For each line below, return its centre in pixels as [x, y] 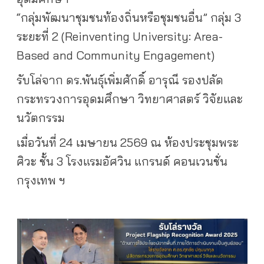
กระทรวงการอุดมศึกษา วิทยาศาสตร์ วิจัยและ [129, 98]
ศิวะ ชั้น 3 [41, 161]
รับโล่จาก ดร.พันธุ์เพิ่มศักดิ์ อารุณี [99, 80]
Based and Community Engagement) [115, 55]
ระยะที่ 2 [39, 36]
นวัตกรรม [40, 117]
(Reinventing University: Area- [142, 36]
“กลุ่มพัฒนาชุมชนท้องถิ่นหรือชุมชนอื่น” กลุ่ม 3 [128, 17]
